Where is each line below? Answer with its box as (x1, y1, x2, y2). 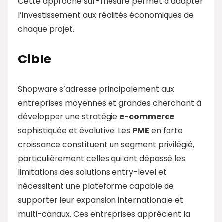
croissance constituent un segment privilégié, (18, 138, 194, 150)
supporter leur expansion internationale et (18, 194, 183, 206)
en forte (149, 124, 183, 136)
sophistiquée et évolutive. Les (18, 124, 132, 136)
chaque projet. (18, 23, 74, 35)
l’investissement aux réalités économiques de (18, 9, 194, 21)
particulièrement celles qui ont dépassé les (18, 152, 185, 164)
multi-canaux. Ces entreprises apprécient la (18, 208, 190, 220)
